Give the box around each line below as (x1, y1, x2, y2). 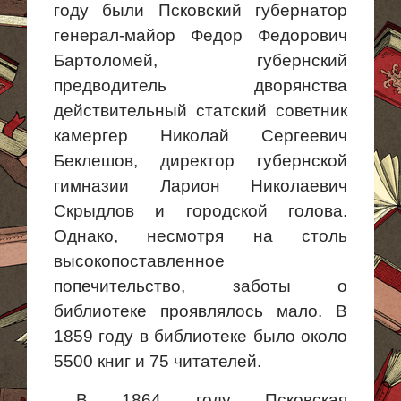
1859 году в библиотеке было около (54, 327, 347, 346)
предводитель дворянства (54, 76, 347, 95)
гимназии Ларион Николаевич (54, 176, 347, 195)
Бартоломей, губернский (54, 51, 347, 70)
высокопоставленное (54, 252, 225, 270)
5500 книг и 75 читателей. (54, 352, 261, 371)
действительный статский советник (54, 101, 347, 120)
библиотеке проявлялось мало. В (54, 302, 347, 320)
